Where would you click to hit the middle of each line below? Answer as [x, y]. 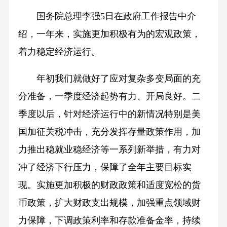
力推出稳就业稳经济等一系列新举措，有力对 [109, 150]
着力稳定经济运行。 [59, 52]
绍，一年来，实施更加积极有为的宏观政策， [109, 34]
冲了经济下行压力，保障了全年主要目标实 [105, 167]
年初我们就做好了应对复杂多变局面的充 [109, 79]
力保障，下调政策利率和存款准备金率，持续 [109, 221]
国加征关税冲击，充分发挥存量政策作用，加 [109, 132]
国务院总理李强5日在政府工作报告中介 [107, 16]
